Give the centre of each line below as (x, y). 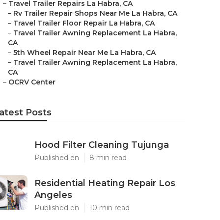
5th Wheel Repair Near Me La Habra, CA (84, 53)
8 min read (108, 158)
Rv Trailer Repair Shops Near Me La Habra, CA (95, 13)
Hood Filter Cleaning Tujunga (102, 145)
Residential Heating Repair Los (105, 183)
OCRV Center (32, 82)
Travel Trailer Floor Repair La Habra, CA (84, 23)
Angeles (53, 195)
